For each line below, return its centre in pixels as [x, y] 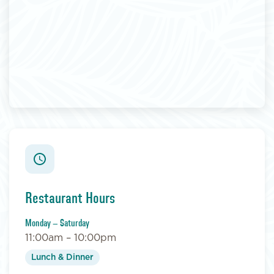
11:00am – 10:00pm [70, 238]
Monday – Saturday [57, 223]
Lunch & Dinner [62, 257]
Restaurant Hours [70, 198]
